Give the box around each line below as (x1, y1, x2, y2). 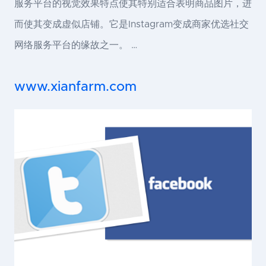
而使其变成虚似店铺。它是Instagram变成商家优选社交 (14, 19, 249, 29)
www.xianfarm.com (14, 80, 137, 94)
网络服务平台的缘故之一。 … (14, 40, 137, 50)
